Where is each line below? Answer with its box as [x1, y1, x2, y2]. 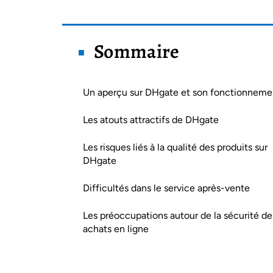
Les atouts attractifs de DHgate [83, 114, 219, 126]
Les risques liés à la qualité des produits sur [83, 141, 268, 153]
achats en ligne [83, 223, 149, 235]
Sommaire [94, 38, 180, 65]
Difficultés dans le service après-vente [83, 182, 250, 194]
